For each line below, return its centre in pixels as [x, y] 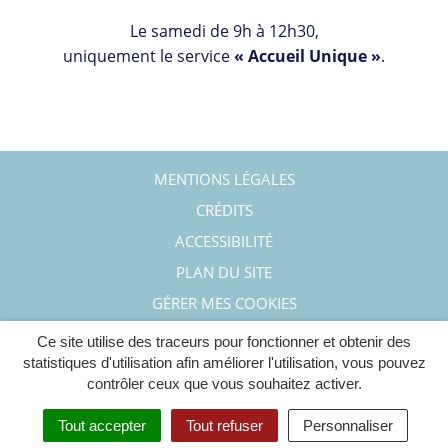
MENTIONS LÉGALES [224, 179]
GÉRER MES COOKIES [224, 303]
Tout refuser [224, 425]
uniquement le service [148, 55]
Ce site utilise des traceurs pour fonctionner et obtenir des [224, 341]
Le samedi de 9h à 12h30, [224, 30]
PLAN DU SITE [224, 272]
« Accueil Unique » [307, 55]
